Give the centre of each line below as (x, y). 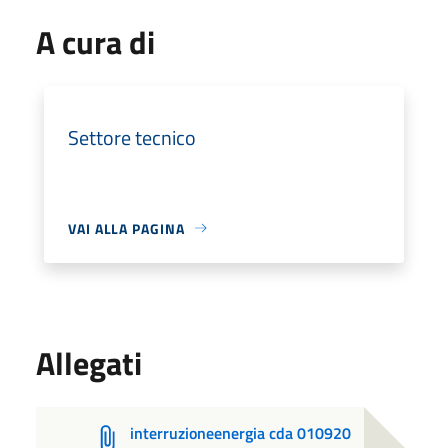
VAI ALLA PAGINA (126, 228)
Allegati (89, 362)
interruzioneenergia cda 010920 (241, 432)
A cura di (95, 41)
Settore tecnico (132, 137)
